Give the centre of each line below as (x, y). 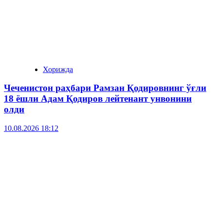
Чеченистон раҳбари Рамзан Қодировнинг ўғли (105, 88)
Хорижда (58, 69)
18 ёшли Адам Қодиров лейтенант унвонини (98, 99)
